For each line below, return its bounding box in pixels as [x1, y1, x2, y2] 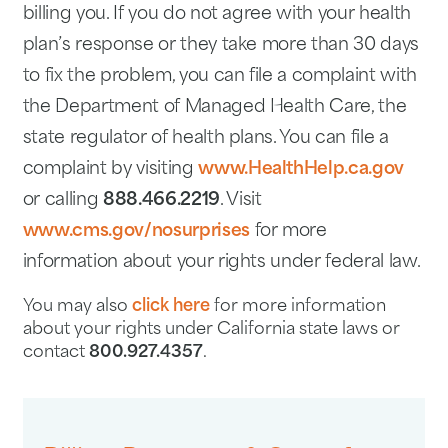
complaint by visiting [22, 161, 199, 179]
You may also [22, 298, 132, 315]
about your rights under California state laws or [22, 321, 400, 338]
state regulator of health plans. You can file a [22, 130, 389, 148]
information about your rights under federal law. [22, 254, 421, 272]
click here [131, 298, 210, 315]
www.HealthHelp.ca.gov [198, 161, 404, 179]
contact [22, 344, 89, 361]
